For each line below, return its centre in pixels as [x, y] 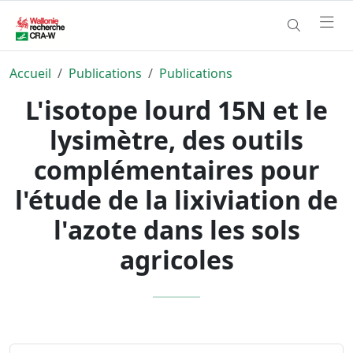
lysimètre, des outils [176, 139]
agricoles [176, 259]
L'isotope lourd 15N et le [176, 110]
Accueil [30, 73]
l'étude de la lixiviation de [176, 199]
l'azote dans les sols [176, 229]
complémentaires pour [176, 169]
